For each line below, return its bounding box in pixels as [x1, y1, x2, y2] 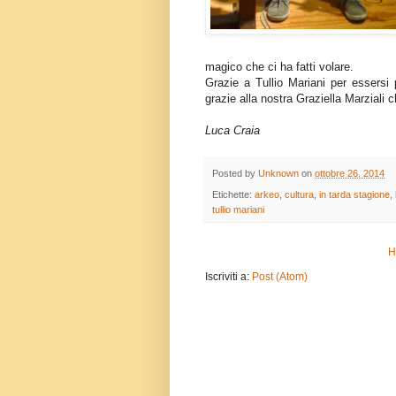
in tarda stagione [319, 188, 390, 200]
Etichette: [212, 188, 255, 200]
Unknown [258, 167, 299, 179]
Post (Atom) [252, 270, 308, 283]
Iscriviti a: [205, 270, 252, 283]
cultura [285, 188, 314, 200]
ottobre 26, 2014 [315, 167, 385, 179]
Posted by [212, 167, 258, 179]
